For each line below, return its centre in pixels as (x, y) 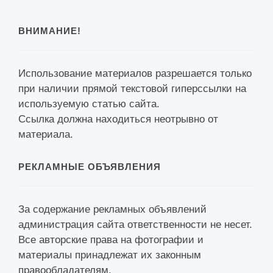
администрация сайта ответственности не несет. (135, 225)
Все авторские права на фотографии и (111, 240)
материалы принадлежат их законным (110, 255)
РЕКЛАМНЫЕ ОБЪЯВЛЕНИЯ (90, 167)
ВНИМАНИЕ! (50, 31)
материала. (46, 134)
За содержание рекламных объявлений (112, 209)
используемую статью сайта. (89, 104)
